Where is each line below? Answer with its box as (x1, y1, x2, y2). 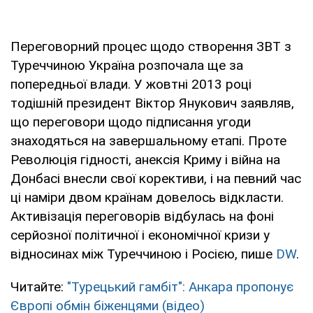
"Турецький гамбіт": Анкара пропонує (67, 278, 293, 295)
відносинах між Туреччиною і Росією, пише (10, 245, 276, 262)
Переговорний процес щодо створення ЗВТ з (10, 38, 291, 54)
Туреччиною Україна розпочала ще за (10, 57, 243, 73)
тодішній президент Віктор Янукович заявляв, (10, 94, 294, 111)
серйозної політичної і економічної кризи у (10, 226, 270, 243)
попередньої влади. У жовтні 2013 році (10, 75, 252, 92)
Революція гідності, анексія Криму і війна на (10, 151, 280, 168)
